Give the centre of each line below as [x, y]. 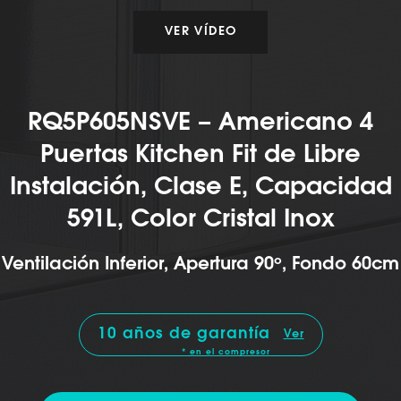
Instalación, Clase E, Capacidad [200, 187]
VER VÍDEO [200, 31]
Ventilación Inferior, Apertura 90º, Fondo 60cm [200, 264]
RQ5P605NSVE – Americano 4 [200, 123]
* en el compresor [226, 352]
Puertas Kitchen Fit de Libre [200, 155]
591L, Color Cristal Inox [200, 219]
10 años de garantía [183, 334]
